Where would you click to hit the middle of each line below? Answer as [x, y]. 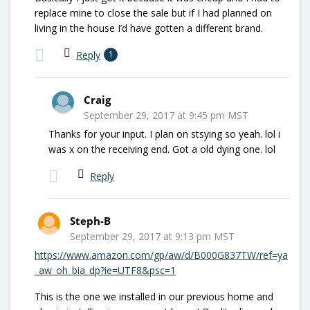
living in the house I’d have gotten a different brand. [149, 28]
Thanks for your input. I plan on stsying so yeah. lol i [164, 134]
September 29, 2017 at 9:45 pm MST [166, 115]
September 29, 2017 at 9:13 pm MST [152, 236]
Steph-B [90, 220]
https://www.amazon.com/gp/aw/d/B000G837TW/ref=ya [161, 255]
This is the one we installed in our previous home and [154, 296]
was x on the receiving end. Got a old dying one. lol [162, 149]
